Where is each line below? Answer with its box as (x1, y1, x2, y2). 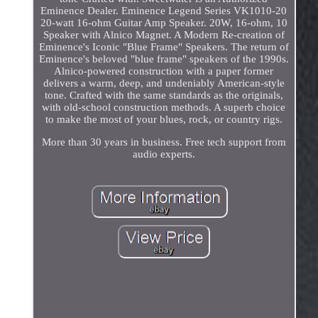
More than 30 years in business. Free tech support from (41, 136, 286, 148)
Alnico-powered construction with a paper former (54, 65, 274, 77)
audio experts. (132, 148, 195, 160)
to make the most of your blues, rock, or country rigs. (45, 114, 283, 126)
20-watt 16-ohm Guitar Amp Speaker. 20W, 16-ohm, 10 (40, 17, 287, 29)
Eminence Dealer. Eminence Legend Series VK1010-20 (40, 5, 287, 17)
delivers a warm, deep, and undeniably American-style (43, 77, 285, 89)
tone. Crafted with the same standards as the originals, (44, 89, 283, 102)
